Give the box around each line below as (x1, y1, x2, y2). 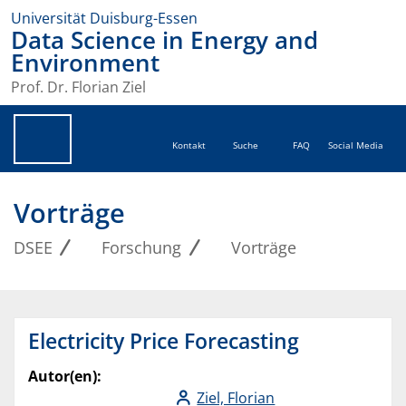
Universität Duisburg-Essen (11, 8, 198, 28)
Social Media (328, 140, 383, 152)
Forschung (101, 237, 182, 259)
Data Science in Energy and (11, 24, 318, 56)
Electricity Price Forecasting (28, 326, 299, 356)
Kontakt (172, 140, 207, 152)
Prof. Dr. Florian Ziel (11, 77, 146, 98)
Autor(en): (28, 366, 101, 387)
